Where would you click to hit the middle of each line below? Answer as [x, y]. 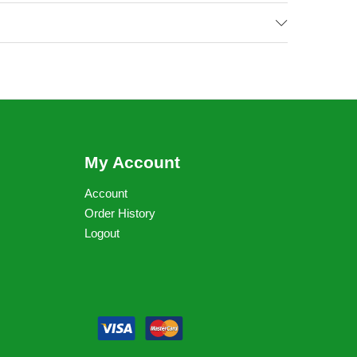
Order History [120, 213]
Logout [102, 233]
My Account [132, 162]
